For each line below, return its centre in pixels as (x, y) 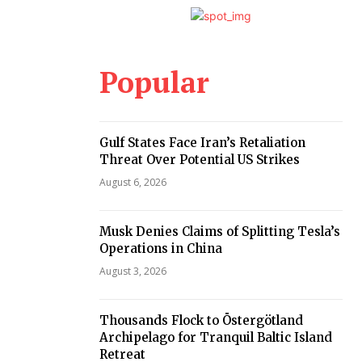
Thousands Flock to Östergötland (201, 320)
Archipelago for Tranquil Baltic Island (215, 337)
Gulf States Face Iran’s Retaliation (202, 143)
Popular (154, 82)
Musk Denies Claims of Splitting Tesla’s (219, 232)
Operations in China (160, 248)
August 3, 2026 (133, 271)
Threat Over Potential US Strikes (199, 160)
